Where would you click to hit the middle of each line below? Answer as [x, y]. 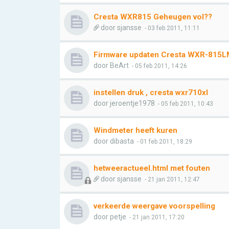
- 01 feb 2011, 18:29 [164, 142]
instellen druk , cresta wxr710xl [151, 93]
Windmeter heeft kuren [135, 130]
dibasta [122, 141]
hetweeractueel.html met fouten [152, 168]
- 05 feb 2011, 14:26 [159, 66]
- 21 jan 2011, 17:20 [156, 217]
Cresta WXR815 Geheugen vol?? [153, 17]
